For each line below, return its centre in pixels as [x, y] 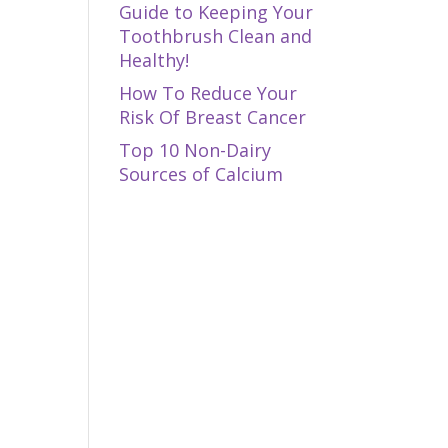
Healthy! [154, 60]
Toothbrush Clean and [216, 36]
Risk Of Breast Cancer [213, 117]
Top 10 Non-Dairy [195, 150]
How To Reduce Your [208, 93]
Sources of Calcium [201, 174]
